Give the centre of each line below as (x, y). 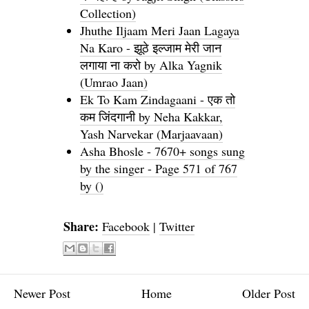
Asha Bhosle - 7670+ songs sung (162, 151)
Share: (81, 226)
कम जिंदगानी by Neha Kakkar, (151, 116)
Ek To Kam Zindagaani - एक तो (158, 99)
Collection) (108, 13)
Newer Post (42, 293)
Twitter (177, 226)
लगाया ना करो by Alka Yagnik (151, 64)
